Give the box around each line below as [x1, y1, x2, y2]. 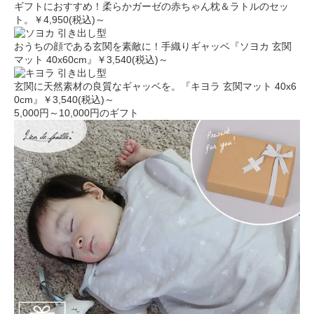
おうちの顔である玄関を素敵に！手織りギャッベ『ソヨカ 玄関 [14, 41, 292, 52]
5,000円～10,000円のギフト [14, 107, 139, 118]
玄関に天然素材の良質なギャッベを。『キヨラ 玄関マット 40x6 [14, 81, 296, 92]
